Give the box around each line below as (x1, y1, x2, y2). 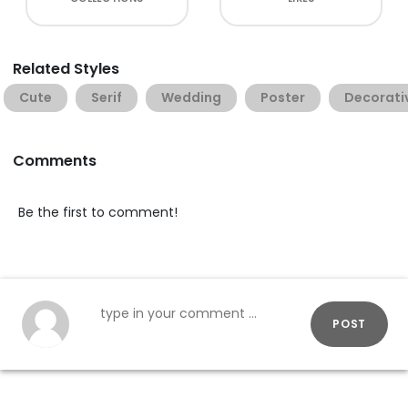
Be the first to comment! (18, 202, 178, 221)
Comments (13, 149, 97, 171)
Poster (260, 87, 305, 107)
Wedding (161, 87, 221, 107)
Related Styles (13, 57, 119, 79)
